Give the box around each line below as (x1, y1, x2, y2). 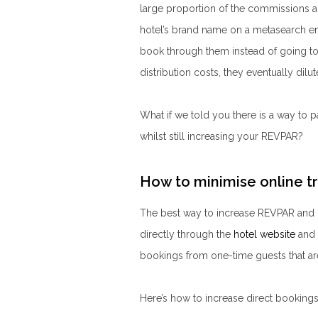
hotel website (234, 228, 295, 240)
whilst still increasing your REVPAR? (140, 130, 303, 142)
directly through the (140, 228, 234, 240)
